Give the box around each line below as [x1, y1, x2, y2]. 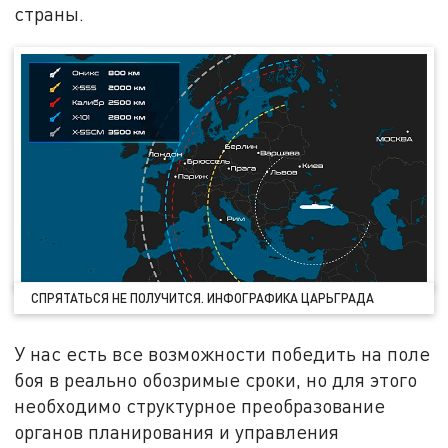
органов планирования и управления [14, 419, 340, 443]
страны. [14, 2, 85, 26]
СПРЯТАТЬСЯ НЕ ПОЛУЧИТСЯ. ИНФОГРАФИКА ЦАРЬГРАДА [31, 289, 375, 306]
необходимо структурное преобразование [14, 393, 386, 417]
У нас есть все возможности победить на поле [14, 341, 431, 365]
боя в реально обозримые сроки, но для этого [14, 367, 418, 391]
